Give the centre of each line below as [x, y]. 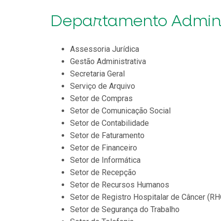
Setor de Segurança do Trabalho [125, 209]
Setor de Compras [101, 98]
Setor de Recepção [103, 172]
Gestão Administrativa [108, 61]
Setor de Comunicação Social [120, 110]
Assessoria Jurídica [105, 49]
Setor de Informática [105, 160]
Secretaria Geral [97, 74]
